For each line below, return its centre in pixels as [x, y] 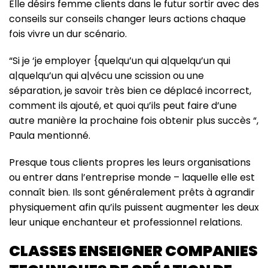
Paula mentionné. [50, 136]
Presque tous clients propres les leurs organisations [130, 163]
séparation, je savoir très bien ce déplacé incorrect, [130, 91]
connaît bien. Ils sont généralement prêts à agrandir [132, 193]
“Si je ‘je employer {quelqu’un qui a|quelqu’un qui [120, 61]
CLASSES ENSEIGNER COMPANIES [133, 251]
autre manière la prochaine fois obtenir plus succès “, [134, 121]
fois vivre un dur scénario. [68, 34]
